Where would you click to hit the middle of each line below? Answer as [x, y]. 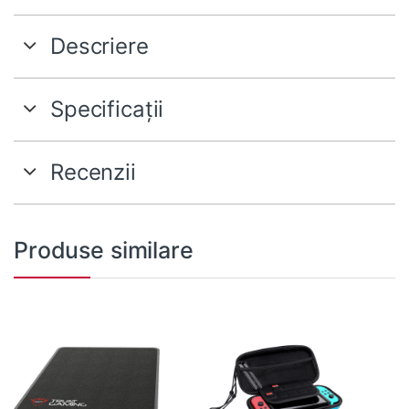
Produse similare [104, 250]
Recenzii [93, 172]
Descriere [100, 46]
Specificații [107, 109]
